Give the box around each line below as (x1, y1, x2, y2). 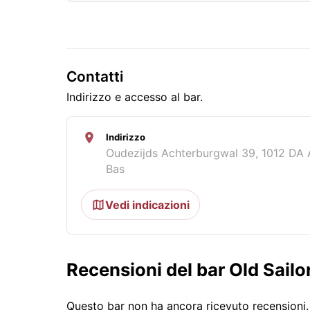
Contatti (66, 68, 123, 86)
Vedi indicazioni (105, 198, 190, 212)
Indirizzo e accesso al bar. (66, 90, 203, 104)
